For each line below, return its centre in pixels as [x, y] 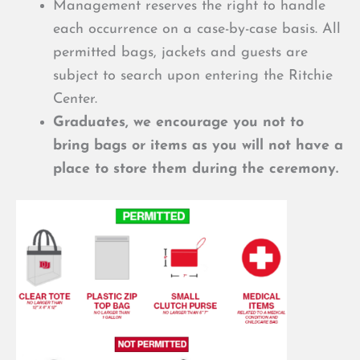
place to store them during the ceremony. [196, 169]
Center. [75, 99]
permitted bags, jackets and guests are [180, 52]
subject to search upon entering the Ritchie [193, 76]
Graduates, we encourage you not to [178, 122]
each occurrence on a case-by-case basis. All [197, 29]
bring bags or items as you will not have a [198, 145]
